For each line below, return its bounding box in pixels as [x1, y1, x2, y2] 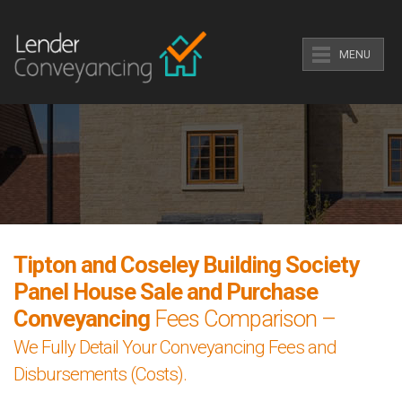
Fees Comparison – [150, 305, 336, 332]
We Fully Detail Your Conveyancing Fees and [13, 336, 336, 358]
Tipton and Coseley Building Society [13, 251, 359, 278]
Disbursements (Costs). [13, 363, 187, 385]
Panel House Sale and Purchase [13, 278, 318, 305]
